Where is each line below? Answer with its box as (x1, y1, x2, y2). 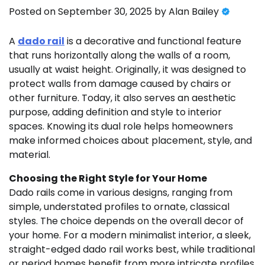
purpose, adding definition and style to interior (9, 105, 222, 119)
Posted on (9, 5, 58, 19)
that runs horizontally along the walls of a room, (9, 49, 230, 63)
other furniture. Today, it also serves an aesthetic (9, 91, 236, 105)
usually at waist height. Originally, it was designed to (9, 63, 246, 77)
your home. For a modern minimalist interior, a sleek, (9, 228, 251, 243)
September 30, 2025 (58, 5, 152, 19)
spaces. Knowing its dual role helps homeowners (9, 119, 233, 134)
